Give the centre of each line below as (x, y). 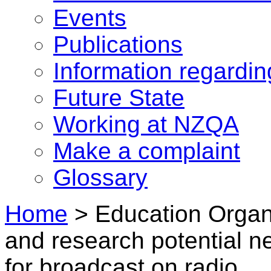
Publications (118, 44)
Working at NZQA (146, 124)
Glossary (100, 178)
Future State (119, 98)
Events (90, 18)
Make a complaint (147, 151)
